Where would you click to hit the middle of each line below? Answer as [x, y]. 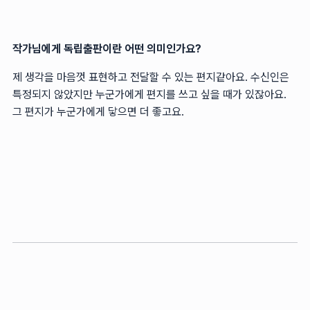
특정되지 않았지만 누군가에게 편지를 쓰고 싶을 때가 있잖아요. [149, 94]
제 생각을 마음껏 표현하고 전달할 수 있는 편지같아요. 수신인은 [151, 77]
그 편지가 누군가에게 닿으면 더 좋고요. [98, 111]
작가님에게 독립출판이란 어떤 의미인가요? [107, 48]
